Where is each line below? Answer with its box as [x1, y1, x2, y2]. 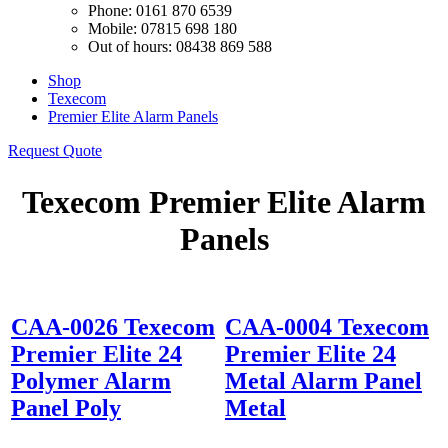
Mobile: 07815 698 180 [88, 20, 237, 37]
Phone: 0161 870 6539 [88, 2, 232, 19]
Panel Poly [11, 394, 121, 421]
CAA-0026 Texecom [11, 313, 215, 340]
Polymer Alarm [11, 367, 171, 394]
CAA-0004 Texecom [225, 313, 429, 340]
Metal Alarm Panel [225, 367, 422, 394]
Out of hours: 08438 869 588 [88, 38, 272, 55]
